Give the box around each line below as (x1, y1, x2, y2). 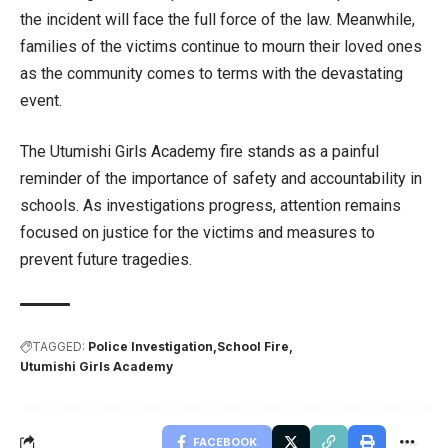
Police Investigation (88, 339, 213, 355)
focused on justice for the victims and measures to (20, 223, 375, 243)
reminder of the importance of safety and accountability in (20, 169, 422, 189)
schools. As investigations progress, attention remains (20, 196, 401, 216)
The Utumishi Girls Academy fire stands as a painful (20, 142, 379, 162)
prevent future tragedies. (20, 250, 192, 270)
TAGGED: (32, 339, 85, 355)
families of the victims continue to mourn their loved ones (20, 37, 422, 57)
